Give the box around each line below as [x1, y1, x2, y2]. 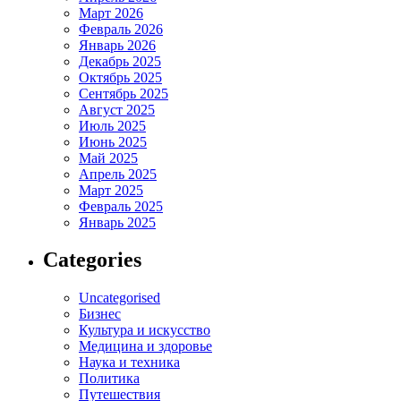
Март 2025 [79, 182, 143, 198]
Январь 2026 [79, 37, 156, 53]
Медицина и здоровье [79, 338, 212, 354]
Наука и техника [79, 354, 180, 371]
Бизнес [79, 306, 121, 322]
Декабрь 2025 [79, 53, 161, 69]
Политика [79, 371, 140, 387]
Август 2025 [79, 101, 155, 117]
